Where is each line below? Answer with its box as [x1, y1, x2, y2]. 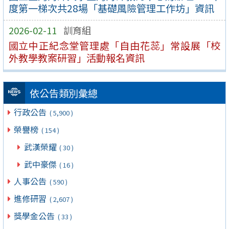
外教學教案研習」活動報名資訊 [8, 50, 145, 65]
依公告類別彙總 [29, 86, 98, 101]
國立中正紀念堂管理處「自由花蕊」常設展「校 [8, 38, 221, 53]
